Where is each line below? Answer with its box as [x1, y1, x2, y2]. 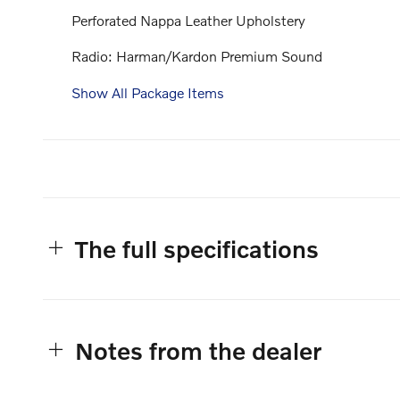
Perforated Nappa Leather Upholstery [71, 12, 305, 29]
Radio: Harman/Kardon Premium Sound [71, 47, 322, 65]
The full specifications [75, 234, 319, 262]
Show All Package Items [71, 83, 224, 101]
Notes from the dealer [75, 336, 321, 364]
